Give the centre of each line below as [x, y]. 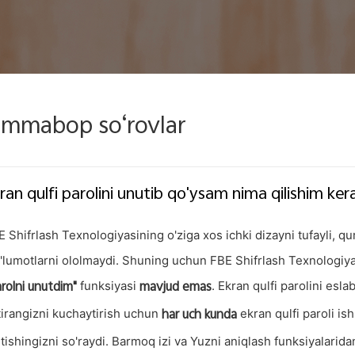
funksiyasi [108, 286]
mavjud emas [176, 288]
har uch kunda [199, 316]
